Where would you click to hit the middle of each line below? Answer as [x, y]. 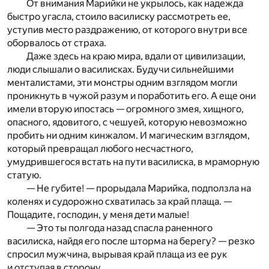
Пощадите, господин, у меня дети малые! [98, 214]
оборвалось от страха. [57, 43]
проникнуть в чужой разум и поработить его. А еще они [131, 95]
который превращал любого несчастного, [100, 148]
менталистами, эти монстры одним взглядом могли [122, 82]
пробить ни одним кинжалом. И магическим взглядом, [128, 135]
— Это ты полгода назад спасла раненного [119, 228]
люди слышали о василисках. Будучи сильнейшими [120, 69]
